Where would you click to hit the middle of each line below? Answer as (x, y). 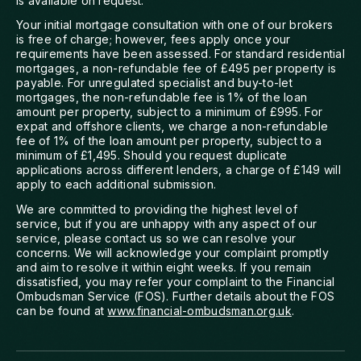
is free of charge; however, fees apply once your (154, 39)
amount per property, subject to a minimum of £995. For (170, 112)
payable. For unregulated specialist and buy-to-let (154, 83)
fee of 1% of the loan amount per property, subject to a (169, 141)
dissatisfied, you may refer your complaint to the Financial (176, 281)
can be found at (62, 310)
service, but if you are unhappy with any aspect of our (167, 223)
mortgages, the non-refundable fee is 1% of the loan (162, 98)
